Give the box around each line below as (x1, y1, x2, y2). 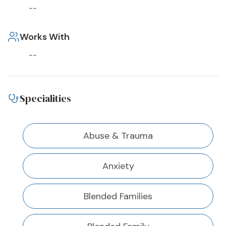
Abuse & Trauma (83, 130, 153, 142)
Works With (20, 31, 70, 43)
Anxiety (102, 160, 134, 173)
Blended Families (84, 190, 152, 203)
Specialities (20, 91, 71, 106)
